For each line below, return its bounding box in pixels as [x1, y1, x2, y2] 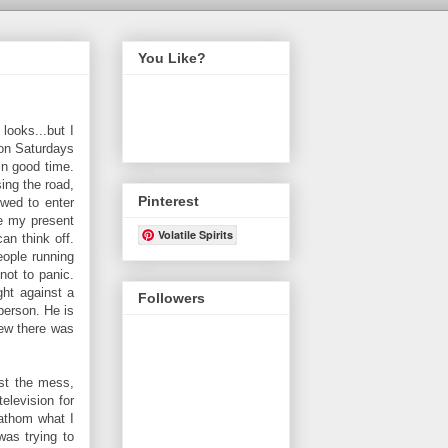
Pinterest [138, 192, 199, 209]
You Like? [138, 50, 206, 67]
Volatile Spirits [158, 226, 233, 242]
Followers [138, 289, 205, 306]
